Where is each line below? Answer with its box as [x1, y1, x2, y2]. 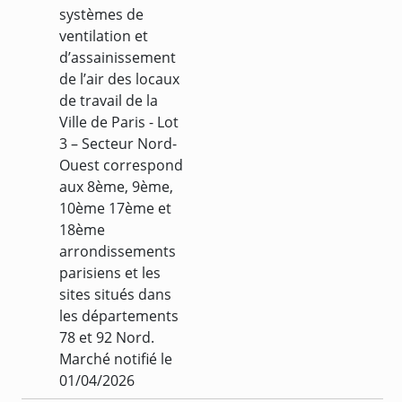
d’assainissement [59, 47, 176, 67]
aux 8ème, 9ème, [59, 176, 173, 197]
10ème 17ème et [59, 197, 171, 218]
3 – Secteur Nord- [59, 133, 177, 153]
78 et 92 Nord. [59, 327, 154, 347]
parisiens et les [59, 262, 161, 283]
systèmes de [59, 4, 144, 24]
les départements [59, 305, 179, 326]
